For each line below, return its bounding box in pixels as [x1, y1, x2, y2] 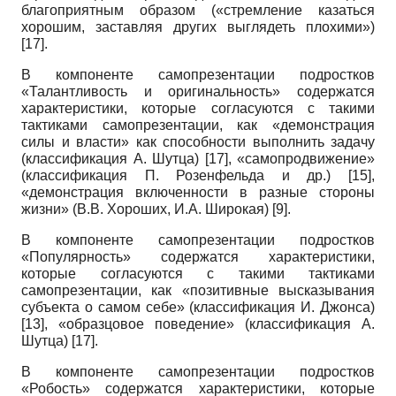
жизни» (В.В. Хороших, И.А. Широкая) [21, 202, 272, 217]
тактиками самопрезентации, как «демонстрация [21, 118, 375, 133]
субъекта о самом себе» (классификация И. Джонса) [21, 300, 375, 316]
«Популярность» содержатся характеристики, [21, 249, 375, 265]
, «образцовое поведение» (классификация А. [44, 316, 375, 332]
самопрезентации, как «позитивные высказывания [21, 283, 375, 299]
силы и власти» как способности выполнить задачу [21, 134, 375, 150]
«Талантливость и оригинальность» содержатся [21, 84, 375, 100]
